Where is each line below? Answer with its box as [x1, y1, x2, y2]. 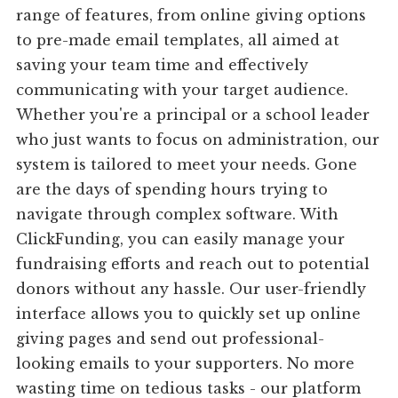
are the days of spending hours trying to [16, 180, 329, 199]
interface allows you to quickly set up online [16, 305, 362, 323]
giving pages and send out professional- [16, 330, 325, 348]
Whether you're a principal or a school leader [16, 106, 370, 124]
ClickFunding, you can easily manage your [16, 230, 346, 249]
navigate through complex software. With [16, 205, 339, 224]
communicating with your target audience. [16, 81, 349, 99]
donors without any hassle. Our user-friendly [16, 280, 367, 298]
